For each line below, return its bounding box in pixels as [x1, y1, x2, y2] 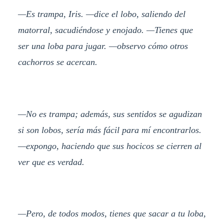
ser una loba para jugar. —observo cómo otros [17, 41, 188, 51]
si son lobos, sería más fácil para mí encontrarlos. [17, 124, 201, 135]
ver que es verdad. [17, 156, 84, 167]
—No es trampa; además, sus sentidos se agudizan [17, 108, 202, 119]
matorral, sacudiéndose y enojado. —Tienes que [17, 25, 193, 35]
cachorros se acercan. [17, 57, 97, 67]
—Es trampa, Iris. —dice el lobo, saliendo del [17, 9, 185, 19]
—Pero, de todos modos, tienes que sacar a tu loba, [17, 208, 206, 219]
